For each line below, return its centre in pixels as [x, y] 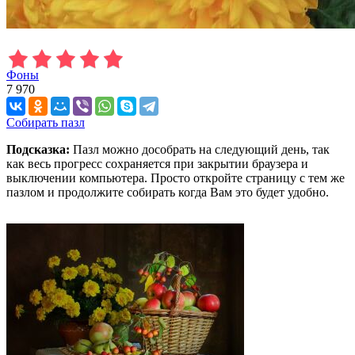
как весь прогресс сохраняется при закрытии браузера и [157, 163]
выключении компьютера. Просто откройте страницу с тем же [176, 177]
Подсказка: [38, 149]
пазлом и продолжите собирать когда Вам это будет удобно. [168, 192]
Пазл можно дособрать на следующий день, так [200, 149]
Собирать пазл [46, 122]
